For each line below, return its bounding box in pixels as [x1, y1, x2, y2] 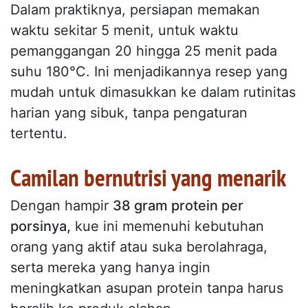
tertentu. [10, 125, 67, 142]
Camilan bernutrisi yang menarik [10, 162, 286, 194]
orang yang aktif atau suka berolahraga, [10, 239, 267, 256]
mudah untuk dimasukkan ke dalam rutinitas [10, 84, 296, 101]
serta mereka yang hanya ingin [10, 259, 210, 276]
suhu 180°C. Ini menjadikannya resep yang [10, 63, 287, 80]
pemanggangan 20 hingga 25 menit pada [10, 43, 277, 60]
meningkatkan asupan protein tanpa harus [10, 280, 283, 297]
